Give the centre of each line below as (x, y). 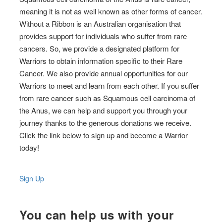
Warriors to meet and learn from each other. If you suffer (110, 85)
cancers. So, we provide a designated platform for (100, 48)
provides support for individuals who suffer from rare (103, 36)
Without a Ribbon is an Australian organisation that (100, 23)
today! (29, 147)
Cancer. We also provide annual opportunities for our (104, 73)
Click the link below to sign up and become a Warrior (104, 135)
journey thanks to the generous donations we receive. (106, 122)
